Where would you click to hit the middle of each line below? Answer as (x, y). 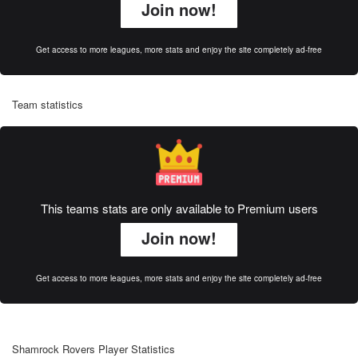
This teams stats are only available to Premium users (179, 208)
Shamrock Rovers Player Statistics (93, 349)
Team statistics (48, 104)
